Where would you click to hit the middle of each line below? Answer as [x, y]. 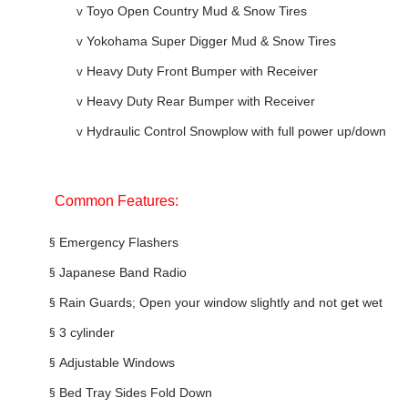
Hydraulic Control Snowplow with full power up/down [236, 131]
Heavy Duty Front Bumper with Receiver [202, 71]
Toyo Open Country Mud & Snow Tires [197, 10]
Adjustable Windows [117, 362]
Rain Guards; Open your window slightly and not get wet [220, 302]
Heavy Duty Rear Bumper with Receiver [201, 101]
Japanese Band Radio [122, 272]
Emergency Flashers [118, 242]
